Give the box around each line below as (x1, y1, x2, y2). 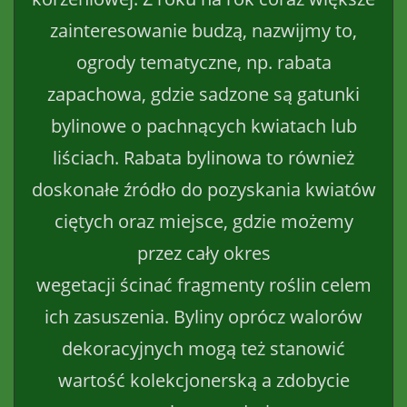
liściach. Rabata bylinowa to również (53, 144, 354, 170)
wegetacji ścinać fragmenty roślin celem (35, 272, 372, 297)
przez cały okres (136, 240, 271, 265)
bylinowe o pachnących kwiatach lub (50, 113, 357, 138)
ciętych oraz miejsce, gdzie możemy (54, 208, 353, 233)
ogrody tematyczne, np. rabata (75, 49, 332, 74)
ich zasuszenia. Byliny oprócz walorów (45, 303, 362, 329)
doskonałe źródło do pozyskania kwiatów (31, 176, 376, 202)
